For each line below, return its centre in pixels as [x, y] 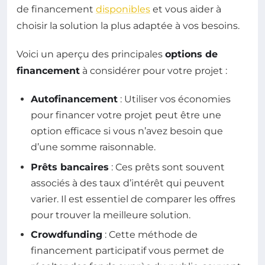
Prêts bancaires [70, 167]
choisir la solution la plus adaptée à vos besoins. [128, 26]
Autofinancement [74, 99]
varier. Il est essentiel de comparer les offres [133, 199]
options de [191, 54]
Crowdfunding [67, 235]
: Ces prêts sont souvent [167, 167]
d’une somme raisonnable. [93, 147]
